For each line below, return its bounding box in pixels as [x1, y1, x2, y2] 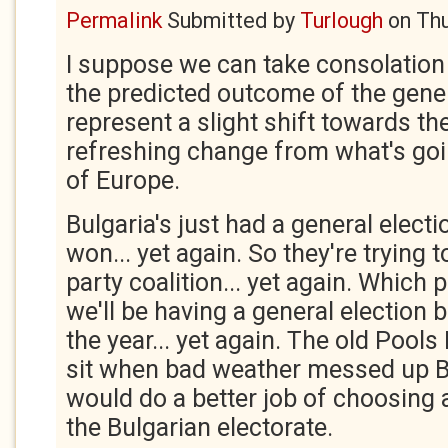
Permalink [66, 8, 162, 33]
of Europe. [66, 166, 180, 195]
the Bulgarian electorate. [66, 413, 333, 442]
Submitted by [162, 8, 300, 33]
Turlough [300, 8, 383, 33]
